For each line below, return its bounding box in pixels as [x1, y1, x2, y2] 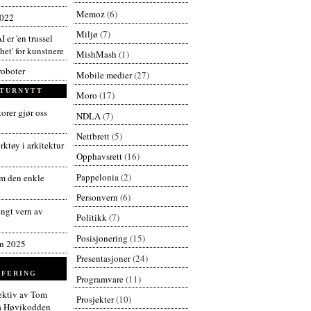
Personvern [76, 191, 118, 204]
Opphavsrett [76, 150, 122, 163]
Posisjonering [76, 231, 128, 244]
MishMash [76, 48, 117, 61]
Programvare [76, 272, 124, 285]
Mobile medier [76, 68, 132, 81]
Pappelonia [76, 170, 119, 183]
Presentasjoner [76, 252, 131, 265]
